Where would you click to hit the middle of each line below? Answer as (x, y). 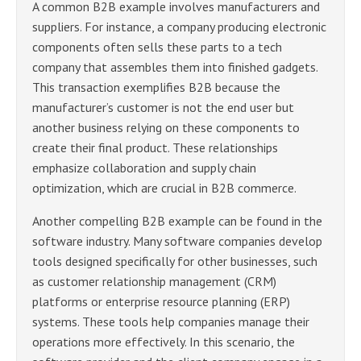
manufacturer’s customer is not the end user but (163, 108)
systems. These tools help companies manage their (171, 322)
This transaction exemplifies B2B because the (156, 87)
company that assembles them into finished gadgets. (175, 67)
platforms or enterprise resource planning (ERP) (161, 302)
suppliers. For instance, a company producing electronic (179, 27)
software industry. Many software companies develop (177, 241)
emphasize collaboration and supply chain (144, 168)
